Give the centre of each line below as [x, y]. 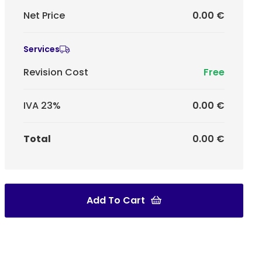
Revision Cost [56, 72]
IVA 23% [42, 105]
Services [42, 49]
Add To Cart [116, 200]
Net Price [44, 15]
